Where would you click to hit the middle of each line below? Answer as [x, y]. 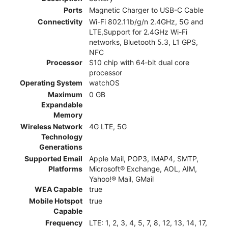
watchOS [104, 83]
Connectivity [60, 22]
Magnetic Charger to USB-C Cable [146, 10]
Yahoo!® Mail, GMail [121, 179]
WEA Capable [59, 189]
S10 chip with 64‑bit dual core [139, 63]
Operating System [51, 83]
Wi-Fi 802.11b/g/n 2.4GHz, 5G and [146, 22]
